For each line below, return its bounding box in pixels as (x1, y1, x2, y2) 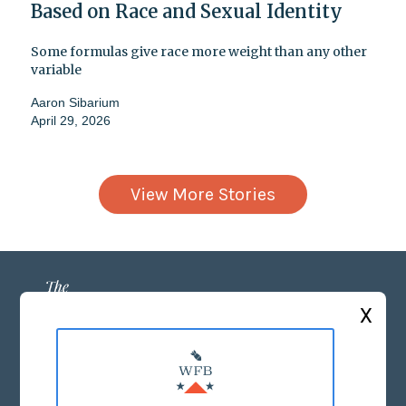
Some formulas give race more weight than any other (31, 43, 367, 60)
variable (31, 61, 82, 78)
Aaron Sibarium (31, 94, 120, 110)
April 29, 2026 (31, 112, 111, 128)
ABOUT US (166, 360, 240, 378)
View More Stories (130, 183, 275, 205)
